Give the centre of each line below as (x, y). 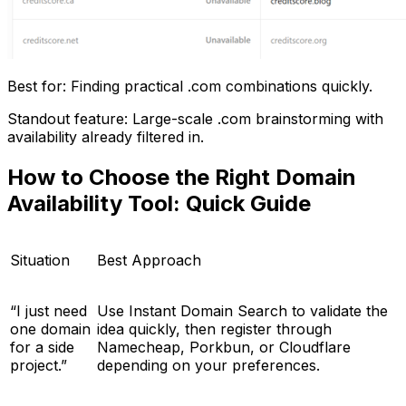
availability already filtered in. (106, 136)
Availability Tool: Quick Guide (159, 203)
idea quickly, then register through (214, 329)
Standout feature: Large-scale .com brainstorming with (195, 118)
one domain (50, 329)
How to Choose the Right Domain (182, 177)
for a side (42, 348)
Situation (40, 261)
